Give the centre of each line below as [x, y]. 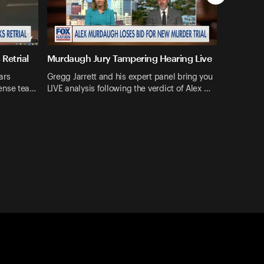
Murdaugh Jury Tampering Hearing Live [129, 58]
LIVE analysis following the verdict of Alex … [128, 89]
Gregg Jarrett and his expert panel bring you [130, 77]
